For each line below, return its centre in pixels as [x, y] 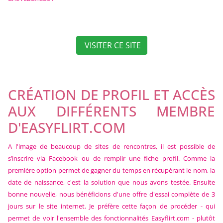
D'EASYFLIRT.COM [67, 127]
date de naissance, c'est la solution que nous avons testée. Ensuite [111, 182]
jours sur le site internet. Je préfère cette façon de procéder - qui [111, 206]
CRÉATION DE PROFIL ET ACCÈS [111, 94]
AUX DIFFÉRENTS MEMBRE [111, 111]
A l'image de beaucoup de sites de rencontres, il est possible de [111, 146]
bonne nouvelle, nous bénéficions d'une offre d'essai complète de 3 [111, 194]
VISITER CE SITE [111, 45]
